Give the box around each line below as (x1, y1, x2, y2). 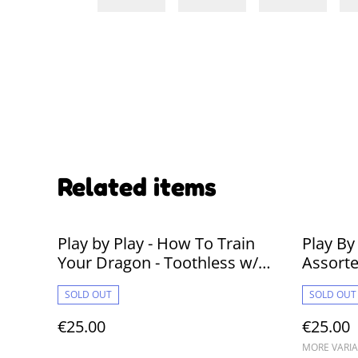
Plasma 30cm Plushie (58, 271, 214, 292)
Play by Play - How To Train (58, 233, 255, 254)
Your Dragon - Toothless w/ (58, 252, 258, 273)
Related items (58, 171, 217, 202)
